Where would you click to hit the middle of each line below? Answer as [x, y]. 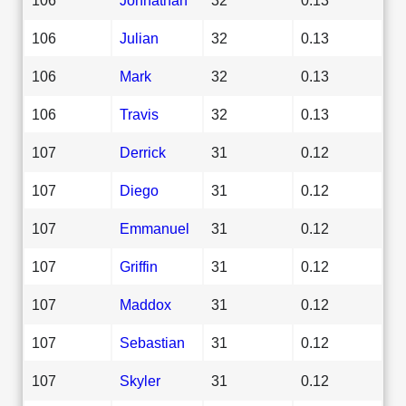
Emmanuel [155, 228]
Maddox [145, 304]
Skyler [140, 380]
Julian [139, 38]
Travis [139, 114]
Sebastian [152, 342]
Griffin [139, 266]
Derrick [143, 152]
